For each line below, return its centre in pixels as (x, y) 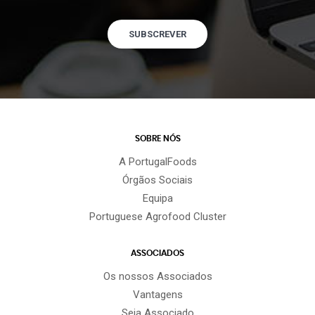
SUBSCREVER (157, 34)
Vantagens (157, 294)
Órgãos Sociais (157, 180)
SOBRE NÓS (157, 139)
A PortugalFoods (157, 162)
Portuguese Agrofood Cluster (157, 217)
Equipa (157, 199)
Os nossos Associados (157, 276)
